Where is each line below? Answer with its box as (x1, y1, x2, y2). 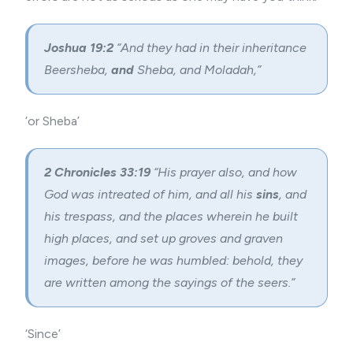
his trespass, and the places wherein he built (44, 209, 298, 224)
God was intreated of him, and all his (44, 187, 256, 202)
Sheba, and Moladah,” (134, 62, 261, 77)
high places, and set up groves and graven (44, 231, 283, 246)
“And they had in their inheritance (117, 40, 307, 55)
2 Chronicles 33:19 (44, 165, 154, 180)
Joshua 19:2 (44, 40, 117, 55)
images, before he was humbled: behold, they (44, 253, 303, 268)
